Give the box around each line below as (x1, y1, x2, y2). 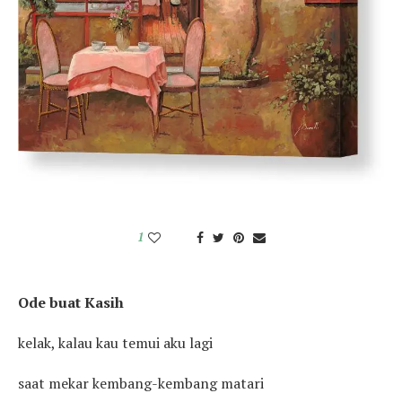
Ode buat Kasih (18, 292, 124, 312)
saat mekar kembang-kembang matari (18, 372, 264, 393)
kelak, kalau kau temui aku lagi (18, 332, 213, 353)
